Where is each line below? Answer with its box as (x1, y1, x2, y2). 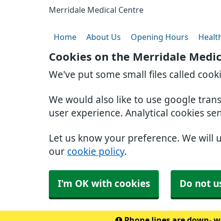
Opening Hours (131, 33, 188, 41)
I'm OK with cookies (58, 179, 150, 188)
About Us (86, 33, 121, 41)
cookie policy (67, 147, 124, 156)
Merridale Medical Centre (49, 6, 144, 14)
